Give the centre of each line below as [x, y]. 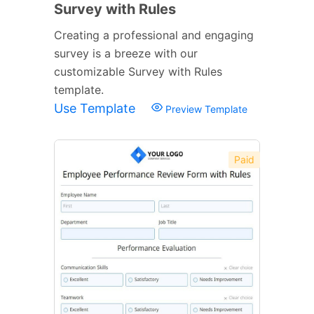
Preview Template [205, 109]
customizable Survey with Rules [138, 71]
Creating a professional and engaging [154, 35]
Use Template [96, 108]
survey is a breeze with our [126, 53]
